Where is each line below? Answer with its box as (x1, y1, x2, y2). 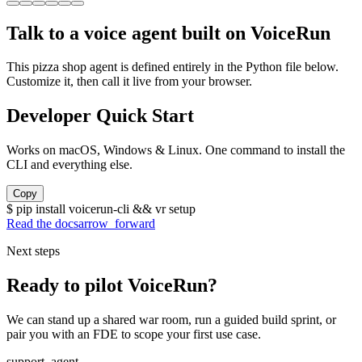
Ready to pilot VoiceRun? (6, 275, 217, 297)
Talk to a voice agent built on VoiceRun (6, 22, 330, 44)
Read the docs (6, 217, 78, 231)
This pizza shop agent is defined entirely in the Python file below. (6, 60, 339, 74)
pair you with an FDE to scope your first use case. (6, 327, 261, 342)
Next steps (6, 244, 60, 259)
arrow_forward (78, 217, 155, 231)
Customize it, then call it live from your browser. (6, 74, 252, 89)
